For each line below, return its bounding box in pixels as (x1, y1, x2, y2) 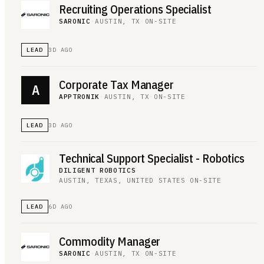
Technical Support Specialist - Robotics (59, 150, 245, 166)
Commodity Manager (59, 233, 161, 249)
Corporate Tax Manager (59, 77, 174, 93)
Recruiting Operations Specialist (59, 1, 212, 17)
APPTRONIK (59, 93, 100, 101)
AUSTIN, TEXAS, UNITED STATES (59, 176, 186, 184)
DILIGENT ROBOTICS (59, 166, 136, 174)
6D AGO (48, 202, 73, 210)
